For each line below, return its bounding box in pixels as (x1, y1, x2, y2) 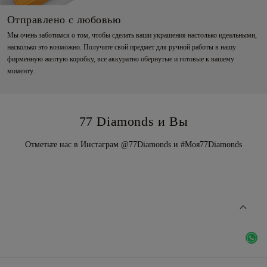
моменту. (7, 66, 35, 75)
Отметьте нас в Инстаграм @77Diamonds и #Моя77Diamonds (25, 139, 242, 149)
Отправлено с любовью (7, 13, 120, 26)
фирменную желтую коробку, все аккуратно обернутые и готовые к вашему (7, 54, 234, 63)
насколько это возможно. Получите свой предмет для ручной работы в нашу (7, 42, 236, 51)
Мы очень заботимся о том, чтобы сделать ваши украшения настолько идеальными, (7, 30, 257, 39)
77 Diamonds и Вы (79, 113, 188, 129)
